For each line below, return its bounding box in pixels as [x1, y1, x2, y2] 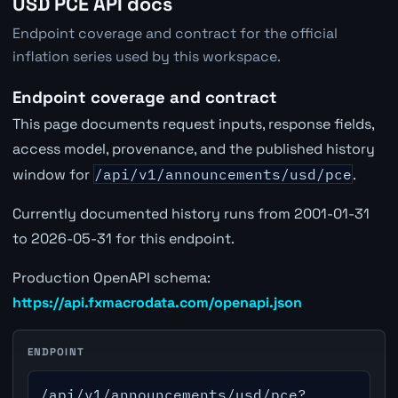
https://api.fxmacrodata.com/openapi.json [12, 293, 302, 313]
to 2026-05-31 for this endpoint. [12, 229, 235, 249]
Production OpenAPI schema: [12, 268, 211, 288]
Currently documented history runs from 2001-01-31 [12, 204, 370, 224]
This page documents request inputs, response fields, [12, 115, 374, 134]
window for [12, 165, 93, 185]
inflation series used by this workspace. [12, 47, 281, 67]
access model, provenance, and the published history [12, 139, 375, 159]
